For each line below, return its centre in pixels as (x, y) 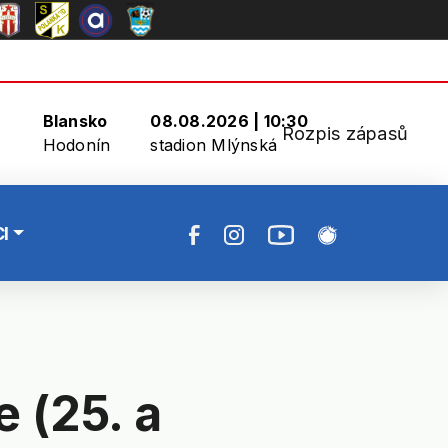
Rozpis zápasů (345, 133)
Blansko (75, 121)
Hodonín (76, 145)
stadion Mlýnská (214, 145)
